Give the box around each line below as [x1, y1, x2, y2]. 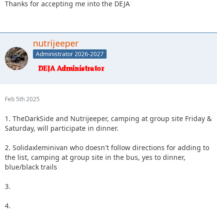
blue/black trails [5, 162, 57, 172]
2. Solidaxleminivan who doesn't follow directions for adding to [5, 143, 209, 153]
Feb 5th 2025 [5, 95, 40, 104]
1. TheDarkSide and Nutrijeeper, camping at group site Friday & [5, 114, 212, 124]
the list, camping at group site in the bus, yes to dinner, [5, 153, 186, 162]
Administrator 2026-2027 [36, 50, 104, 59]
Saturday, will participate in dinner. [5, 124, 119, 133]
